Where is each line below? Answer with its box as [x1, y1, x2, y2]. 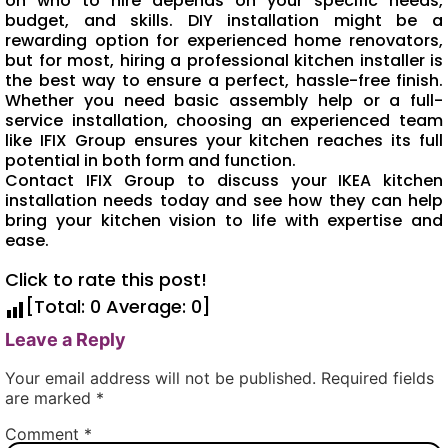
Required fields [321, 367, 434, 388]
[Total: [25, 293, 90, 319]
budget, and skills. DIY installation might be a [5, 9, 443, 33]
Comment [5, 423, 84, 444]
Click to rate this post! [5, 266, 207, 292]
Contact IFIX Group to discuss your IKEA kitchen [5, 169, 443, 193]
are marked [5, 387, 96, 408]
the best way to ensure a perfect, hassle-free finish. [5, 69, 443, 93]
